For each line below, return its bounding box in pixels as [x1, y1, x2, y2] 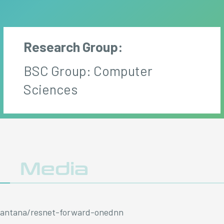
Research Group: [23, 38, 123, 54]
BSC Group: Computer [23, 62, 152, 78]
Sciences [23, 81, 77, 97]
